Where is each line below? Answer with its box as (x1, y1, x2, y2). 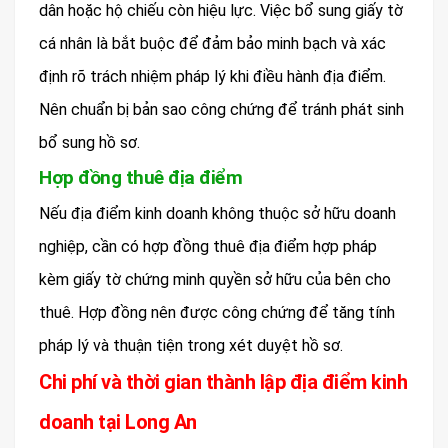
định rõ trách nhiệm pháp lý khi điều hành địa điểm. (39, 67, 386, 87)
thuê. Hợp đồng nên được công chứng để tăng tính (39, 303, 395, 323)
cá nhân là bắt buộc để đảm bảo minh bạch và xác (39, 34, 386, 54)
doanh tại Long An (39, 410, 197, 435)
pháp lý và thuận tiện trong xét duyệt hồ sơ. (39, 336, 343, 356)
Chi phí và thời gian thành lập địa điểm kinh (39, 370, 407, 395)
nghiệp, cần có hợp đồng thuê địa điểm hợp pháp (39, 237, 377, 257)
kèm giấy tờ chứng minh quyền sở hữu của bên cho (39, 270, 391, 290)
